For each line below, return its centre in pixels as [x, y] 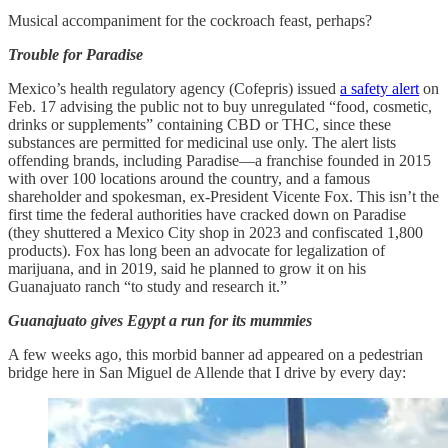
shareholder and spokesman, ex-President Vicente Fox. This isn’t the [223, 196]
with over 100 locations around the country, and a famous [189, 178]
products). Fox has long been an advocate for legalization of [196, 250]
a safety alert [379, 88]
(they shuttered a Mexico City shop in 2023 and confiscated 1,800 [215, 232]
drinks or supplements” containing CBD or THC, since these [199, 124]
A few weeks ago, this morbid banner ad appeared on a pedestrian [215, 354]
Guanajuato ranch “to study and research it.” [147, 286]
